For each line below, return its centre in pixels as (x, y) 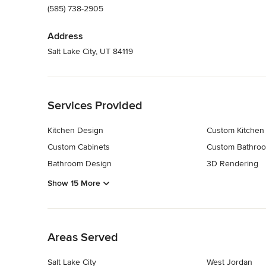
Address (65, 36)
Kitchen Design (75, 130)
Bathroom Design (80, 163)
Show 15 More (74, 183)
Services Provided (95, 105)
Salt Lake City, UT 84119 (90, 51)
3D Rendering (232, 163)
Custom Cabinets (79, 147)
